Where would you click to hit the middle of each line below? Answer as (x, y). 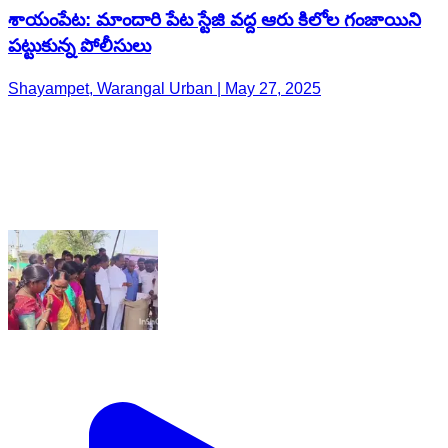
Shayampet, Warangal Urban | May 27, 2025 (164, 88)
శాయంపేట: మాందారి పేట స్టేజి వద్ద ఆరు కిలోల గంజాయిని (214, 20)
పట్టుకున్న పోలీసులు (79, 46)
